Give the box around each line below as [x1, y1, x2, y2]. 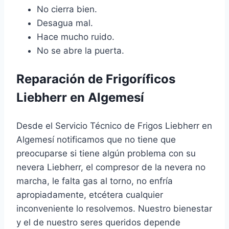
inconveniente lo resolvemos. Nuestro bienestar [16, 203, 212, 214]
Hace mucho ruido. [37, 32, 114, 42]
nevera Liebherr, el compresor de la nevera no [16, 162, 205, 173]
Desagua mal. [37, 18, 93, 29]
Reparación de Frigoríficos [16, 72, 175, 87]
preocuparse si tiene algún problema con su [16, 148, 196, 159]
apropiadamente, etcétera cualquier [16, 190, 163, 200]
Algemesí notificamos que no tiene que [16, 134, 176, 145]
